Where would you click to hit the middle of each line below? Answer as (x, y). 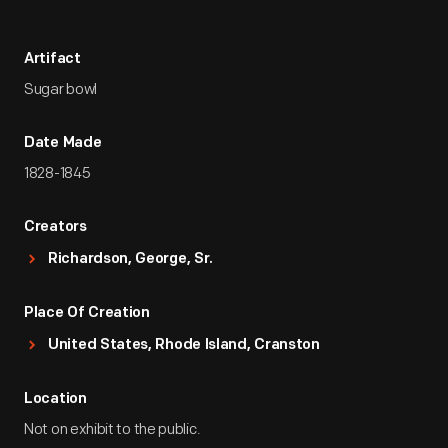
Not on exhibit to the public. (112, 429)
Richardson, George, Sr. (131, 259)
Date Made (63, 143)
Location (55, 399)
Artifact (52, 59)
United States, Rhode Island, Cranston (184, 345)
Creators (55, 227)
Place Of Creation (87, 313)
